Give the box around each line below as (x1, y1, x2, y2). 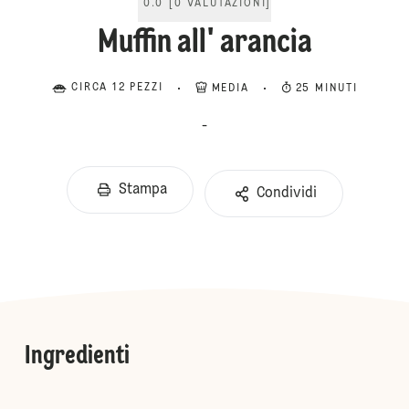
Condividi (256, 186, 317, 201)
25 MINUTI (295, 83, 358, 94)
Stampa (118, 183, 167, 197)
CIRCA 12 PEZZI (71, 82, 163, 93)
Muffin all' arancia (97, 27, 312, 60)
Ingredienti (24, 344, 130, 370)
